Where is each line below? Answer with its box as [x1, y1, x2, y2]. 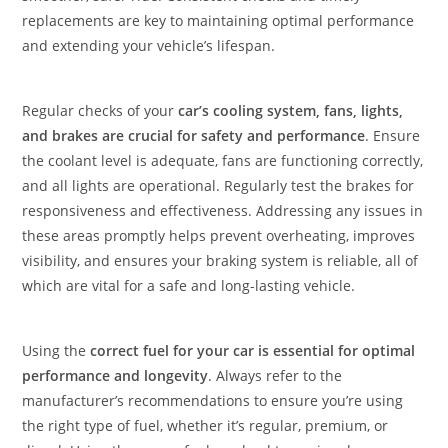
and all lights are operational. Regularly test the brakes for [22, 176, 415, 195]
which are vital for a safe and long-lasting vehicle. [22, 276, 356, 295]
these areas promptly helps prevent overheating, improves [22, 226, 416, 245]
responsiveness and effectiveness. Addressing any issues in [22, 201, 424, 220]
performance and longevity [22, 366, 209, 385]
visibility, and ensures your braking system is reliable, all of [22, 251, 419, 270]
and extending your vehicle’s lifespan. [22, 36, 276, 55]
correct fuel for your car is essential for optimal [90, 341, 416, 360]
